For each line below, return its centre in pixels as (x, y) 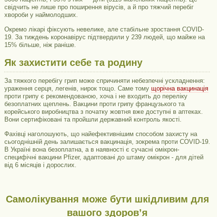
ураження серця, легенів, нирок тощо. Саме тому (77, 88)
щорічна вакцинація (179, 88)
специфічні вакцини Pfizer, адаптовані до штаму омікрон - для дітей (104, 157)
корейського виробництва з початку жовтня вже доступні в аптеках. (103, 112)
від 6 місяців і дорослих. (40, 165)
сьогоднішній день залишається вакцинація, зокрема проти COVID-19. (107, 142)
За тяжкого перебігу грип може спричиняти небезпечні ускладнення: (104, 81)
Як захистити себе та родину (73, 62)
